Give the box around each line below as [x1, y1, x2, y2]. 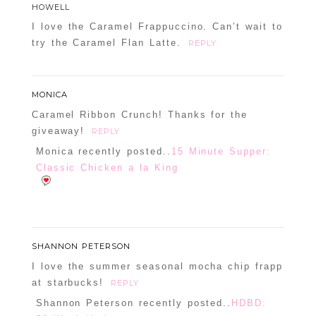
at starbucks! [31, 277, 104, 288]
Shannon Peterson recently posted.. [35, 298, 232, 309]
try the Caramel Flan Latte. [31, 37, 181, 49]
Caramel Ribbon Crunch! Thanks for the [31, 109, 248, 121]
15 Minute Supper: [171, 146, 271, 157]
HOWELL [31, 2, 70, 13]
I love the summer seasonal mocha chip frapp [31, 261, 283, 272]
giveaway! [31, 126, 85, 137]
